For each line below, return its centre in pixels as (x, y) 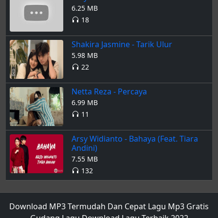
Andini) (84, 148)
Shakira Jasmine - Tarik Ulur (122, 44)
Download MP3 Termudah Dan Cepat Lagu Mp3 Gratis (109, 206)
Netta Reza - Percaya (109, 91)
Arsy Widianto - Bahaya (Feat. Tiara (135, 138)
